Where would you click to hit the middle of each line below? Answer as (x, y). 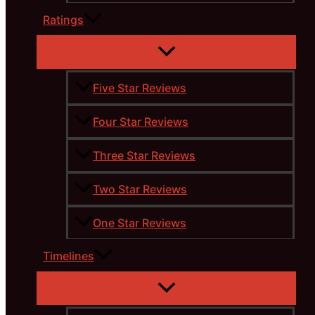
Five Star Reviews (140, 88)
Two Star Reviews (140, 189)
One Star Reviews (140, 223)
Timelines (69, 256)
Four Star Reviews (141, 122)
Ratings (63, 20)
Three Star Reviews (144, 156)
